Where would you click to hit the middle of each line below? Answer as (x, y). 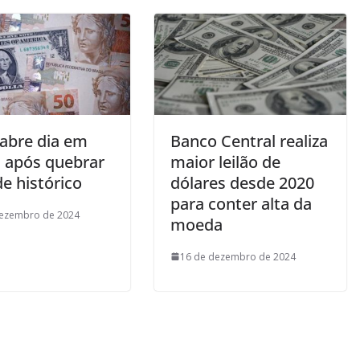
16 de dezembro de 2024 (238, 256)
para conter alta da (241, 203)
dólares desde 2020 (242, 182)
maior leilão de (225, 162)
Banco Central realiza (249, 141)
